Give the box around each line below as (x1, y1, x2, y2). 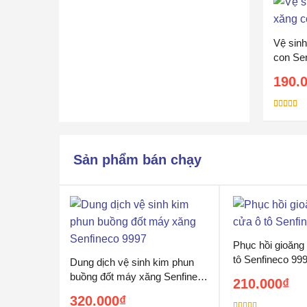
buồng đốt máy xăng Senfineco (70, 271, 208, 282)
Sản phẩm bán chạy (73, 152, 201, 168)
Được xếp (273, 110, 306, 121)
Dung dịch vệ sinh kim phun (70, 256, 194, 268)
